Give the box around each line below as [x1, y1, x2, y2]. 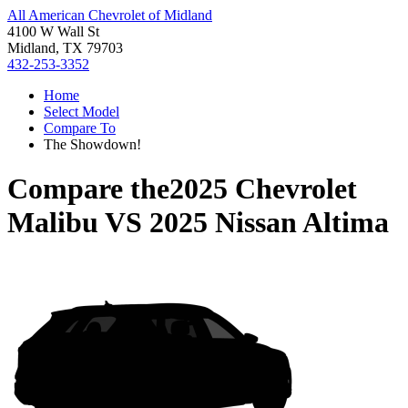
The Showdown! [44, 137, 141, 152]
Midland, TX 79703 [7, 40, 123, 56]
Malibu [7, 206, 98, 240]
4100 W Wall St [7, 24, 99, 39]
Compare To [44, 120, 116, 136]
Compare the [7, 172, 169, 206]
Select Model [44, 104, 119, 119]
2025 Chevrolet [169, 172, 357, 206]
